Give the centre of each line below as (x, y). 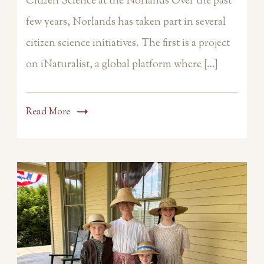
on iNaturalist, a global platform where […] (122, 65)
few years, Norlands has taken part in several (126, 22)
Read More (48, 112)
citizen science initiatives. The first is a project (128, 44)
